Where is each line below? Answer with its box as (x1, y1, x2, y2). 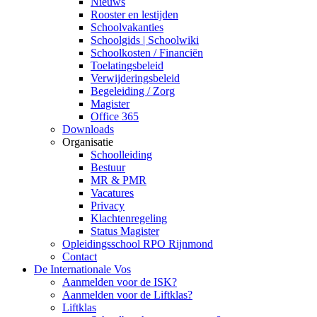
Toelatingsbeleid (91, 59, 163, 71)
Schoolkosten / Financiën (91, 47, 203, 59)
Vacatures (91, 187, 134, 199)
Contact (62, 250, 97, 263)
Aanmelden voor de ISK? (62, 276, 177, 288)
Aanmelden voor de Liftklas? (62, 289, 192, 301)
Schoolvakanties (91, 21, 163, 33)
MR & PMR (91, 174, 146, 186)
